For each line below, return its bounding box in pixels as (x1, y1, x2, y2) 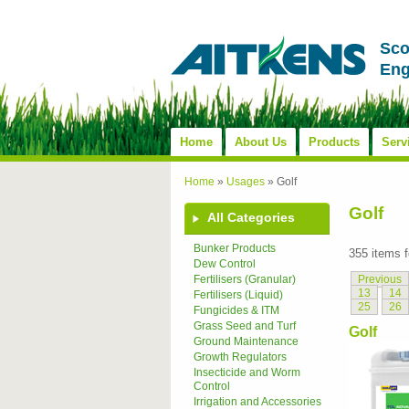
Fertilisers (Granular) (194, 273, 296, 286)
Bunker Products (194, 242, 276, 255)
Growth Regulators (194, 351, 287, 363)
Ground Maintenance (194, 335, 299, 348)
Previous (358, 272, 402, 286)
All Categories (207, 210, 295, 225)
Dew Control (194, 257, 256, 270)
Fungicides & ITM (194, 304, 279, 317)
